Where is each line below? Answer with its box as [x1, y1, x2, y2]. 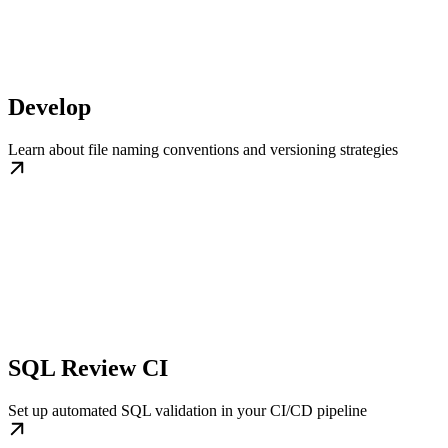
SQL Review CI [8, 354, 168, 381]
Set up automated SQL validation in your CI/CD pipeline [8, 401, 367, 419]
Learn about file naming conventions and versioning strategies [8, 140, 398, 158]
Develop [8, 93, 91, 120]
